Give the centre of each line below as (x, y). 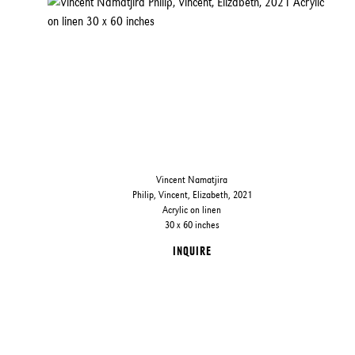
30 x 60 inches (192, 224)
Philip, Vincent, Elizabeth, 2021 (192, 194)
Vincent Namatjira (192, 179)
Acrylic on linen (192, 209)
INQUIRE (192, 250)
